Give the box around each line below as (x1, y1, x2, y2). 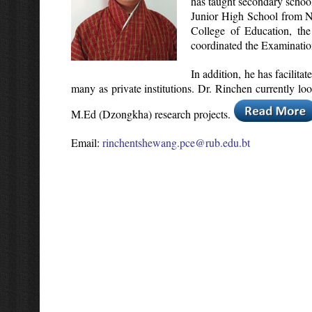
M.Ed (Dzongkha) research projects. (71, 106, 234, 121)
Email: (71, 134, 102, 150)
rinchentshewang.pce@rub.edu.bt (102, 134, 250, 150)
